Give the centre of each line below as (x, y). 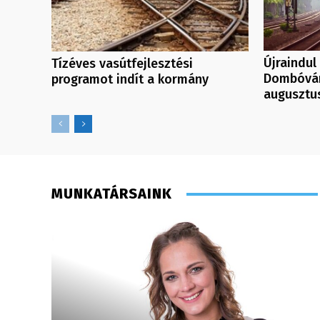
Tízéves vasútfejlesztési (122, 63)
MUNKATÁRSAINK (112, 194)
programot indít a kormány (130, 79)
